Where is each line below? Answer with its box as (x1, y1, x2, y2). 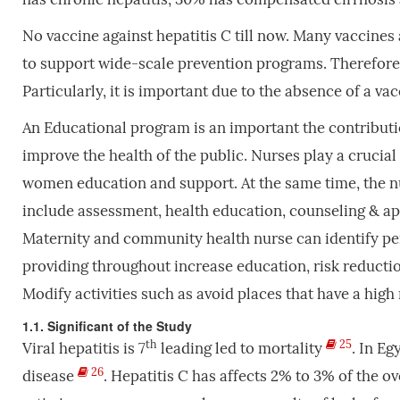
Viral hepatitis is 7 (21, 339, 146, 359)
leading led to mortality (156, 339, 326, 359)
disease (21, 367, 78, 387)
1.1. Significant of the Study (21, 317, 192, 336)
